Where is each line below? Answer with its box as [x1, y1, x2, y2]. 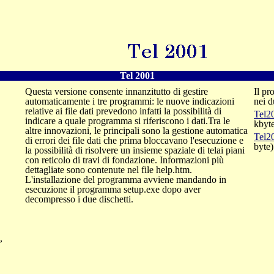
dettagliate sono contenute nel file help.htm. [25, 165, 192, 175]
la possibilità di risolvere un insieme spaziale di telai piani [25, 145, 245, 155]
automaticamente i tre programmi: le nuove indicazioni [25, 96, 234, 106]
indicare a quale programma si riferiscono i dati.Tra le [25, 116, 230, 126]
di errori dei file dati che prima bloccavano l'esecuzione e [25, 135, 243, 146]
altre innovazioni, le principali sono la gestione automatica [25, 125, 248, 136]
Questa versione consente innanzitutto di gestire [25, 86, 208, 97]
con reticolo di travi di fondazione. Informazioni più [25, 155, 224, 165]
